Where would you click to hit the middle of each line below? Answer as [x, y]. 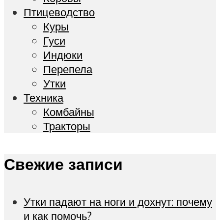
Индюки [63, 55]
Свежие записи [63, 164]
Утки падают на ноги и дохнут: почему [118, 202]
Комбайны [69, 112]
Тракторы [67, 126]
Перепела [68, 69]
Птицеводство [59, 12]
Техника [43, 98]
